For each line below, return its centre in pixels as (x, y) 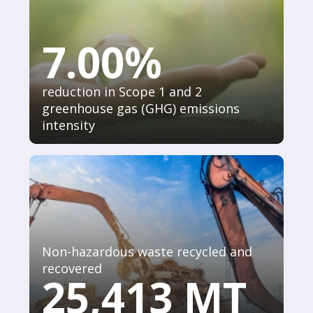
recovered (72, 268)
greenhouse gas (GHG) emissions (141, 109)
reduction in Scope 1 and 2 (122, 92)
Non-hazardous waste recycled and (147, 251)
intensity (68, 125)
